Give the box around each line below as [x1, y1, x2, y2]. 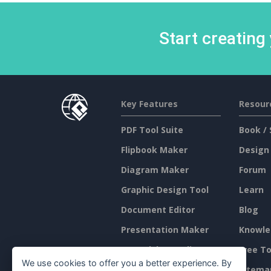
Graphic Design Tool [120, 184, 209, 195]
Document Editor [120, 204, 195, 215]
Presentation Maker [120, 224, 209, 235]
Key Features [120, 98, 178, 109]
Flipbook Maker [120, 144, 188, 155]
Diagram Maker [120, 164, 189, 175]
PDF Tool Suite [120, 124, 183, 135]
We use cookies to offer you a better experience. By [22, 258, 232, 269]
